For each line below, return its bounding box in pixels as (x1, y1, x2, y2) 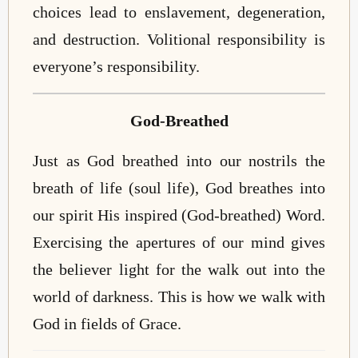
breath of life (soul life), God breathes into (33, 179, 325, 197)
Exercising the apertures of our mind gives (33, 233, 325, 252)
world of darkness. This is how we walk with (33, 288, 325, 306)
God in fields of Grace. (33, 315, 181, 333)
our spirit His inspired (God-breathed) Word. (33, 206, 325, 225)
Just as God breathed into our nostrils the (33, 152, 325, 170)
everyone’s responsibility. (33, 57, 200, 75)
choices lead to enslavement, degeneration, (33, 2, 325, 21)
